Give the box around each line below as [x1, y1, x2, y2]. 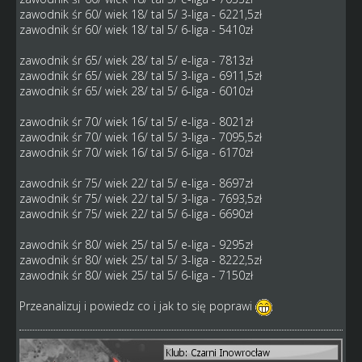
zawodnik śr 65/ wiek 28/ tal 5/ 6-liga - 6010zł [19, 83, 253, 99]
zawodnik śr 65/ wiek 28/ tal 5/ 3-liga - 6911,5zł [19, 68, 262, 84]
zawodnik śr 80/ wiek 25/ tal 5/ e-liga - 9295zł [19, 237, 253, 253]
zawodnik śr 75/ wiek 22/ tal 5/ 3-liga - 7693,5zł [19, 191, 262, 207]
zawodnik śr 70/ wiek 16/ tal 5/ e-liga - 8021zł [19, 114, 253, 130]
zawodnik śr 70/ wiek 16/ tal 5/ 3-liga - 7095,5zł [19, 129, 262, 145]
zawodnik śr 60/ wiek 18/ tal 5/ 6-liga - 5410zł [19, 22, 253, 38]
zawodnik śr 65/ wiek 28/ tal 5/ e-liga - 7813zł [19, 53, 253, 69]
